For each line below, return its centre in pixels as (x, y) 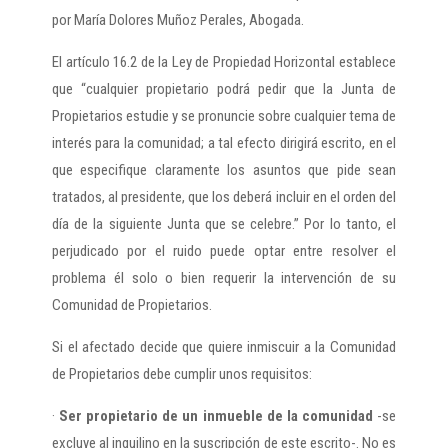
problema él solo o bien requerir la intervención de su (224, 278)
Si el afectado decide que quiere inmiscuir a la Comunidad (224, 347)
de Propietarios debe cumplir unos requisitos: (181, 374)
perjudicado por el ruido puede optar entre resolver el (224, 251)
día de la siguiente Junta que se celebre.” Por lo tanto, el (224, 224)
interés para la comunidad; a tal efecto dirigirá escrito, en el (224, 143)
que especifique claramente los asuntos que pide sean (224, 170)
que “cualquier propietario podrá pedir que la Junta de (224, 89)
